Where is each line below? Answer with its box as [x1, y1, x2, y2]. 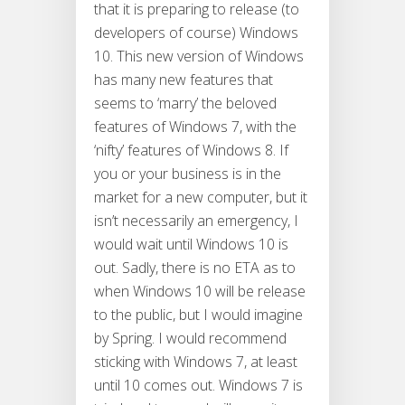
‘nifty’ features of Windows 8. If [94, 140, 288, 161]
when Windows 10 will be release [94, 281, 306, 302]
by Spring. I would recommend [94, 328, 287, 349]
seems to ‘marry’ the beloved [94, 93, 277, 114]
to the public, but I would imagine [94, 305, 303, 325]
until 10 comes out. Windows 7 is [94, 375, 303, 396]
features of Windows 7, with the [94, 117, 297, 137]
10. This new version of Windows [94, 46, 304, 67]
